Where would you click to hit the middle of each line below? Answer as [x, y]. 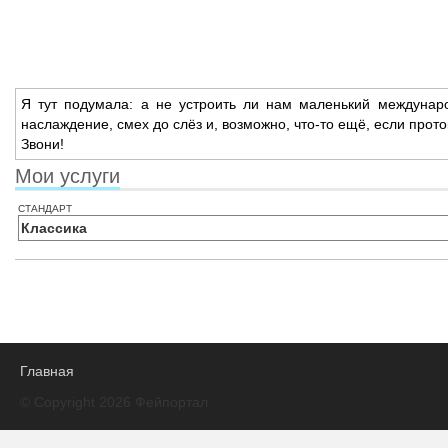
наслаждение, [67, 124]
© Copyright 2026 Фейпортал [114, 402]
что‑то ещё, [330, 124]
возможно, [254, 124]
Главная [47, 371]
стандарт [45, 207]
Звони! [42, 144]
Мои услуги [67, 176]
